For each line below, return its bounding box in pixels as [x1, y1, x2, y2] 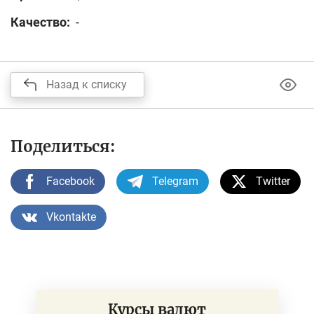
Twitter [256, 175, 290, 189]
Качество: [11, 15, 70, 30]
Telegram [152, 175, 198, 189]
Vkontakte [46, 210, 96, 224]
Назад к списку [46, 78, 127, 92]
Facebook [46, 175, 95, 189]
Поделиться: [11, 137, 116, 157]
